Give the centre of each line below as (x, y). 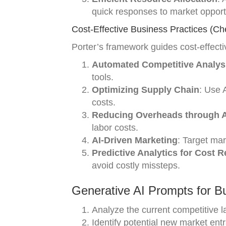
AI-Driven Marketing (135, 140)
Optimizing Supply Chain (146, 90)
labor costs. (115, 128)
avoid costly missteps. (136, 165)
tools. (103, 77)
